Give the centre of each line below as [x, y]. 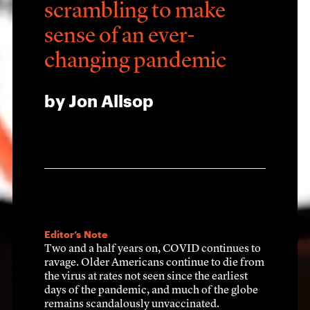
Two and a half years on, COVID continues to [153, 249]
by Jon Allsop [99, 101]
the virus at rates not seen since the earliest [146, 276]
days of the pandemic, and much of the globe [151, 290]
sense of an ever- [120, 36]
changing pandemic [135, 61]
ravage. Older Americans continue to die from [154, 263]
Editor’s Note [76, 235]
